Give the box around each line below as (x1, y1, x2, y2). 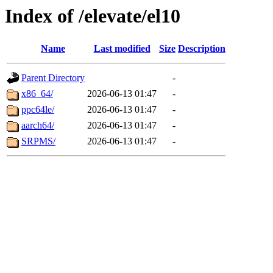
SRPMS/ (21, 136, 55, 147)
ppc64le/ (21, 104, 54, 115)
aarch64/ (21, 120, 54, 131)
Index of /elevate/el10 (5, 5, 180, 27)
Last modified (93, 43, 151, 54)
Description (178, 43, 225, 54)
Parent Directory (21, 73, 85, 83)
